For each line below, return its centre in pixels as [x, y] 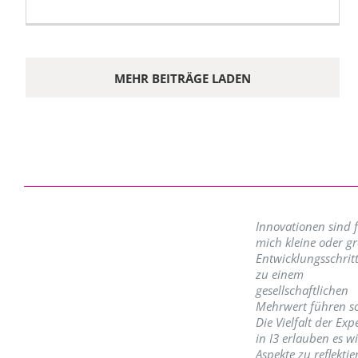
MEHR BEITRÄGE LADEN [182, 78]
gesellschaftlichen [302, 290]
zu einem [279, 274]
